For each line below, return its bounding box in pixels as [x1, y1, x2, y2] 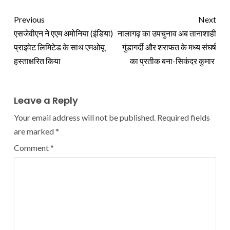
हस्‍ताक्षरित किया [14, 55, 61, 66]
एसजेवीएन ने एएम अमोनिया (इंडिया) [14, 28, 113, 38]
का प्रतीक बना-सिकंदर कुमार [130, 55, 216, 66]
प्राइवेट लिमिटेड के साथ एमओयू [14, 42, 105, 52]
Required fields [157, 112, 210, 122]
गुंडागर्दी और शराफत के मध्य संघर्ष [122, 42, 216, 52]
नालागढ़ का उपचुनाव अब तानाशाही [118, 28, 216, 38]
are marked [14, 126, 55, 136]
